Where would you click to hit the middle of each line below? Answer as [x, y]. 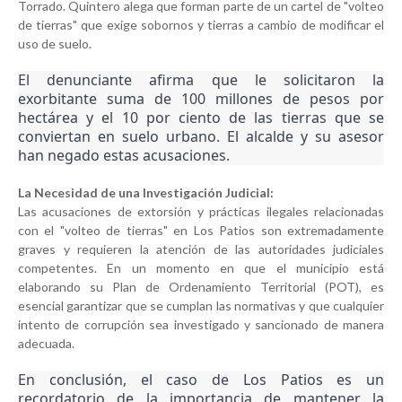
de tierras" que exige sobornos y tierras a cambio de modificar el [201, 25]
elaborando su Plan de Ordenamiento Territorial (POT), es [201, 287]
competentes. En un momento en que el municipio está [201, 268]
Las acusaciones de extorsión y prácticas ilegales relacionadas [201, 212]
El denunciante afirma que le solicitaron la [201, 80]
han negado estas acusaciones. [124, 156]
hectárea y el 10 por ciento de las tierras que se [201, 118]
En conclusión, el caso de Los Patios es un [201, 380]
